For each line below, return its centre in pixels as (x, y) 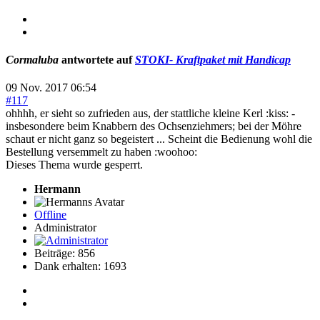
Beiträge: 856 (65, 254)
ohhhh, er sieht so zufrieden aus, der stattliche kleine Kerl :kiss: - (150, 114)
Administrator (65, 228)
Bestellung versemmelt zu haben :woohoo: (101, 152)
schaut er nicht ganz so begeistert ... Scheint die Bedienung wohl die (159, 139)
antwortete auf (97, 60)
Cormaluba (32, 60)
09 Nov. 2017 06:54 (51, 88)
